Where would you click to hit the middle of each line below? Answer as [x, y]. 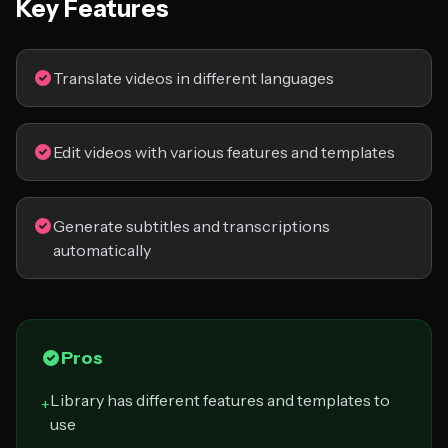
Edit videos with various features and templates [224, 152]
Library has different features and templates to [220, 400]
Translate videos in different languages [193, 78]
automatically [102, 250]
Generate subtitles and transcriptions [191, 226]
